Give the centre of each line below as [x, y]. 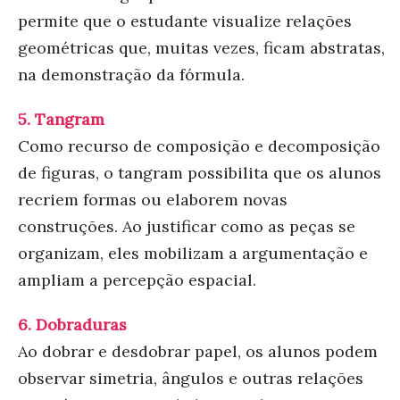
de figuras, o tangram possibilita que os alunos [200, 172]
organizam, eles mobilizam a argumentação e [193, 253]
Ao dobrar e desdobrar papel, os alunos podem [198, 351]
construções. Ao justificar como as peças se [187, 226]
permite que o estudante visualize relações [185, 21]
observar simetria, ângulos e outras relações [191, 378]
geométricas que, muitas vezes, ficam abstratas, [201, 47]
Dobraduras [81, 324]
